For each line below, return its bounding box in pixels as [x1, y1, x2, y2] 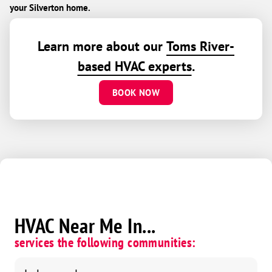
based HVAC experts [77, 57, 192, 75]
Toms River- [166, 37, 234, 55]
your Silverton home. [10, 1, 90, 13]
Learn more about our [38, 37, 166, 55]
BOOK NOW [112, 86, 160, 98]
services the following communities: [15, 233, 196, 251]
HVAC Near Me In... [15, 212, 156, 239]
